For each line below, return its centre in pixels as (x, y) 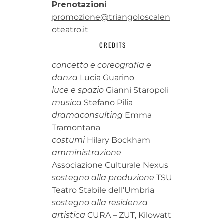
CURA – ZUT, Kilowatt (128, 215)
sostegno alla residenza (100, 203)
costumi (68, 140)
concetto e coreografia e (101, 65)
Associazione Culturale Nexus (110, 165)
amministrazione (86, 153)
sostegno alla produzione (103, 178)
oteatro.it (70, 30)
